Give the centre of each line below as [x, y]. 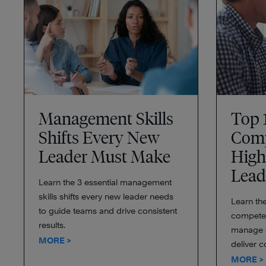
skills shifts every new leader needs [106, 196]
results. [52, 225]
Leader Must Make [104, 156]
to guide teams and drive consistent [108, 210]
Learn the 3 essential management [105, 182]
